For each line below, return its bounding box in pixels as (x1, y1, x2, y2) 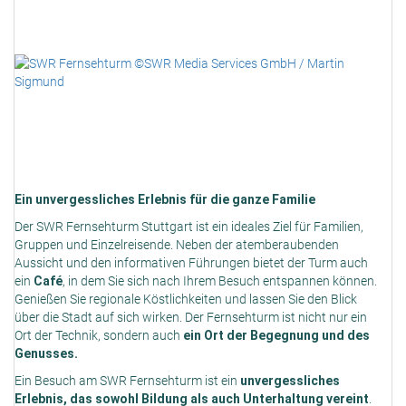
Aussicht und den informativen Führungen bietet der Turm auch (14, 256, 368, 271)
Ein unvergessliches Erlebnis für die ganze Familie (14, 192, 315, 208)
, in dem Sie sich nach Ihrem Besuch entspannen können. (63, 274, 377, 289)
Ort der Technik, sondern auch (14, 328, 183, 343)
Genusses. (14, 346, 78, 362)
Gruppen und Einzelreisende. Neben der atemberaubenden (14, 237, 339, 253)
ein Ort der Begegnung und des (183, 328, 370, 343)
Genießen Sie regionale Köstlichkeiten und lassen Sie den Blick (14, 292, 357, 307)
